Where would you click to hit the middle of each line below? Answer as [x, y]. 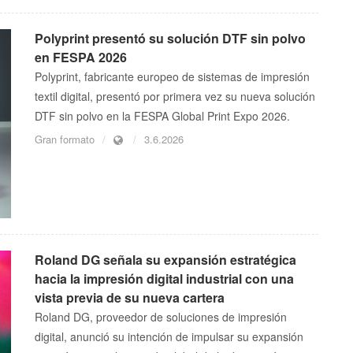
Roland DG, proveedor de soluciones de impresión [161, 317]
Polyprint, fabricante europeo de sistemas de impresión [172, 77]
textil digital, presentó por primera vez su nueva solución [175, 97]
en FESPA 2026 [81, 58]
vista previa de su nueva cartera [130, 298]
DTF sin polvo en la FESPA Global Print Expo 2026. [162, 116]
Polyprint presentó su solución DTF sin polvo [170, 39]
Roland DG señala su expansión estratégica [165, 260]
